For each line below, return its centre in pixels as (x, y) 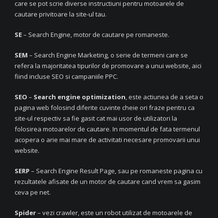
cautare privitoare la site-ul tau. (61, 14)
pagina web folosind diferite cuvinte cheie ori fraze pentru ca (105, 107)
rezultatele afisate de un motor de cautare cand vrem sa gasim (108, 181)
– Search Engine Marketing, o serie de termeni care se (109, 55)
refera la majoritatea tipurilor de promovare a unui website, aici (108, 65)
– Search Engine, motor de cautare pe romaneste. (96, 34)
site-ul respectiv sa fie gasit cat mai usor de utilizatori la (96, 118)
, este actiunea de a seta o (164, 97)
